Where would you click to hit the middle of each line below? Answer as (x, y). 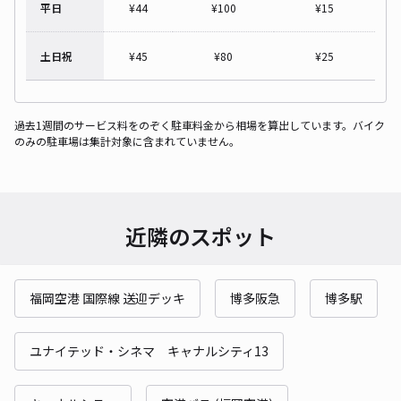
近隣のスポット (200, 235)
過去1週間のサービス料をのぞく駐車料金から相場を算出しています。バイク (200, 124)
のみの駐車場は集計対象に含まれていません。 (127, 141)
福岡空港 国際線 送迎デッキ (107, 298)
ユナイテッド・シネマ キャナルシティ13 (149, 350)
